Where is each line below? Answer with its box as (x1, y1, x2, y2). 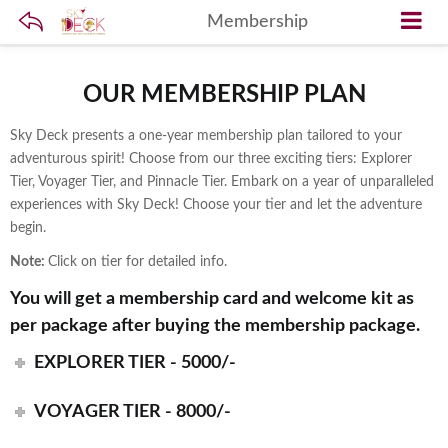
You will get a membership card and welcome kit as (10, 289, 414, 308)
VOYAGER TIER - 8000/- (34, 402, 232, 421)
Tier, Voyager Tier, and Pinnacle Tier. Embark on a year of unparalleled (10, 174, 434, 189)
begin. (10, 220, 46, 235)
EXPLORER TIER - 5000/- (34, 353, 237, 372)
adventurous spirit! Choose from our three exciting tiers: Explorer (10, 151, 412, 166)
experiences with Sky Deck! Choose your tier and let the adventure (10, 197, 422, 212)
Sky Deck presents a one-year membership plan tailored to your (10, 128, 402, 143)
